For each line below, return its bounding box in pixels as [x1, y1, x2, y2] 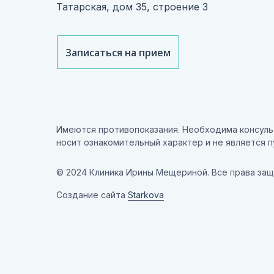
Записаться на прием [65, 45, 171, 59]
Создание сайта [56, 190, 128, 200]
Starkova [128, 190, 164, 200]
